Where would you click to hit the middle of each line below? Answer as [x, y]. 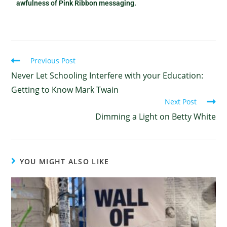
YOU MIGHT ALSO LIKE [64, 161]
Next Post [180, 101]
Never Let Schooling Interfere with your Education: [107, 75]
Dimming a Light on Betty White [155, 116]
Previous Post [53, 60]
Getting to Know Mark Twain [65, 89]
